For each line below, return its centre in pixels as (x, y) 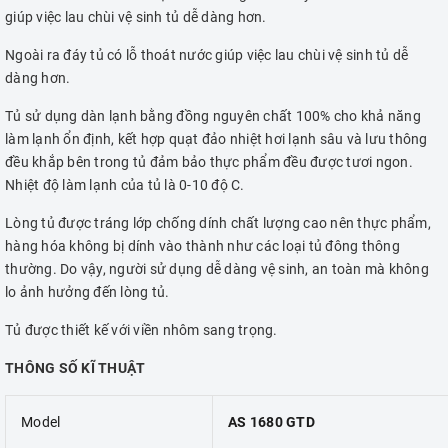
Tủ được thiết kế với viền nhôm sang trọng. (141, 330)
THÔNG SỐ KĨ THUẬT (75, 368)
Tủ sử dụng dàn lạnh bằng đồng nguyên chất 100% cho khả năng (213, 116)
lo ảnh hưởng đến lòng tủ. (87, 292)
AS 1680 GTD (271, 422)
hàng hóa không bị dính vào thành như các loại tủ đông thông (202, 246)
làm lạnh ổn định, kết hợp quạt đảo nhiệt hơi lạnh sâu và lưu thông (216, 139)
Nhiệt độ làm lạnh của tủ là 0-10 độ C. (125, 185)
